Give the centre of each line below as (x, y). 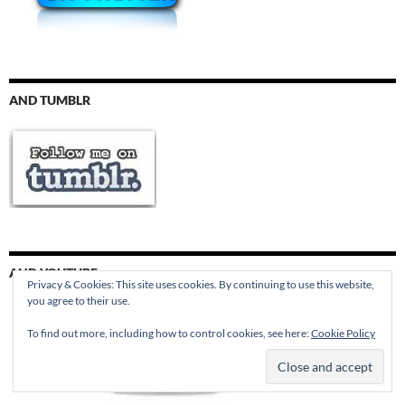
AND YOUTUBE (53, 273)
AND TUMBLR (50, 100)
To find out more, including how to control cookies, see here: (169, 333)
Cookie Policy (343, 333)
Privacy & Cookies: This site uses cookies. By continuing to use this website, (201, 284)
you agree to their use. (79, 301)
